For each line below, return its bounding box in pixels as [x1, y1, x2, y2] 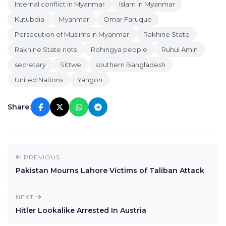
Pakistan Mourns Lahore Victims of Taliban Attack [16, 166, 204, 175]
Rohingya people [91, 45, 147, 53]
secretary [15, 61, 46, 69]
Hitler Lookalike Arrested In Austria [16, 206, 146, 215]
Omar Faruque [103, 15, 152, 23]
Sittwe [60, 61, 81, 69]
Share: [8, 102, 31, 111]
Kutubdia [15, 15, 44, 23]
